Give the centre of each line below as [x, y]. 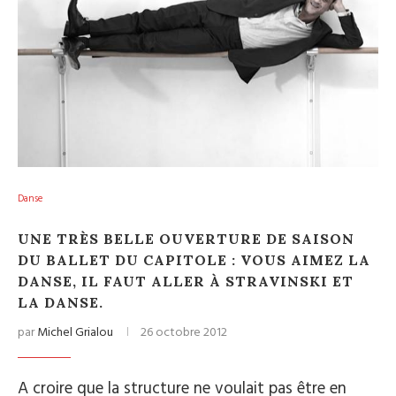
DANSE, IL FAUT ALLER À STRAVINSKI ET [186, 281]
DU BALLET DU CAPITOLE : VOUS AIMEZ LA [194, 260]
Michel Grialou [75, 333]
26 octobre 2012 [184, 333]
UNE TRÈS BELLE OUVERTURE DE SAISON [186, 239]
